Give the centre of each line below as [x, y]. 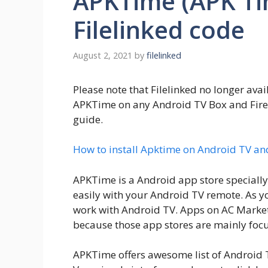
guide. [88, 119]
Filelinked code [159, 30]
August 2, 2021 [103, 55]
